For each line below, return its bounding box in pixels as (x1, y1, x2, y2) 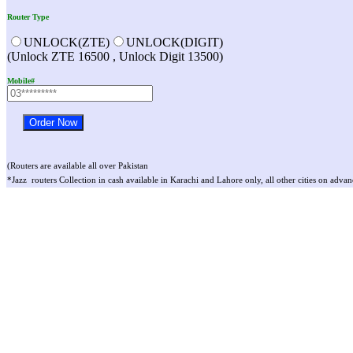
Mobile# (7, 76, 35, 86)
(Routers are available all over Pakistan (7, 162, 148, 171)
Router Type (7, 13, 49, 22)
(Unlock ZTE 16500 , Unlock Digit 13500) (7, 50, 223, 64)
